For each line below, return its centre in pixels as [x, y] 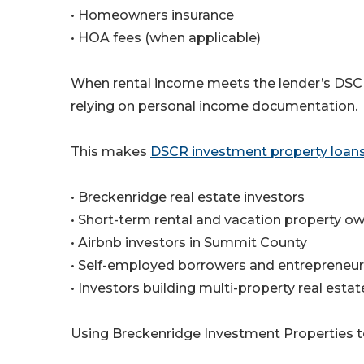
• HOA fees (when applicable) [166, 38]
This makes [110, 152]
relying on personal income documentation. [214, 106]
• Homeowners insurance [152, 15]
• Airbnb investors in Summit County [189, 243]
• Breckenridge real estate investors [188, 197]
